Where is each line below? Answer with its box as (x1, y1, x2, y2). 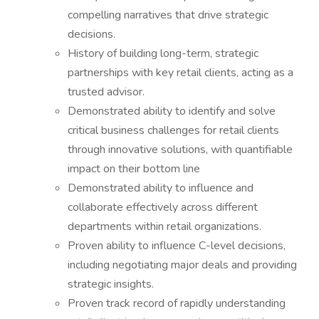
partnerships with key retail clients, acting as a (68, 65, 293, 80)
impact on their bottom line (68, 161, 200, 177)
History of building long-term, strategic (68, 46, 258, 61)
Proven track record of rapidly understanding (68, 296, 286, 311)
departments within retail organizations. (68, 219, 261, 234)
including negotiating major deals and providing (68, 257, 297, 273)
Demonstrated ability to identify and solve (68, 103, 276, 119)
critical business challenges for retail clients (68, 122, 279, 138)
